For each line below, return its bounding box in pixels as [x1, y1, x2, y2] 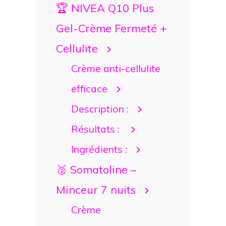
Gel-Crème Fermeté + [56, 21, 167, 35]
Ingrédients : [71, 142, 127, 155]
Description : [71, 102, 129, 115]
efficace [71, 82, 107, 95]
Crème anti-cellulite [71, 62, 160, 75]
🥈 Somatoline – [56, 162, 136, 176]
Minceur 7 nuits [56, 182, 136, 196]
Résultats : [71, 122, 122, 135]
